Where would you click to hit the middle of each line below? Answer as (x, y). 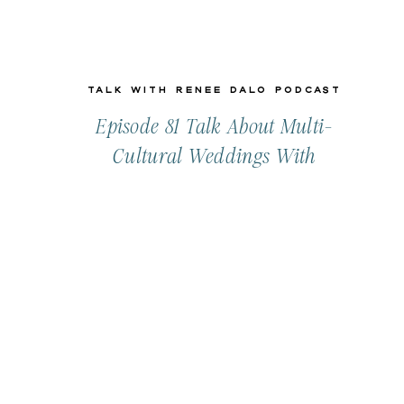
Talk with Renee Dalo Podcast (215, 90)
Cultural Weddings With (215, 157)
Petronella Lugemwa (215, 187)
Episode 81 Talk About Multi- (215, 127)
